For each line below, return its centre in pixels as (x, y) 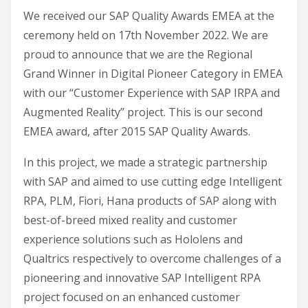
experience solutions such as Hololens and (133, 240)
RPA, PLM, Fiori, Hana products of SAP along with (150, 201)
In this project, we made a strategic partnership (145, 163)
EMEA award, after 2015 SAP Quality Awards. (137, 131)
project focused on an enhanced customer (132, 297)
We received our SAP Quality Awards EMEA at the (149, 15)
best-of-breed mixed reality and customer (130, 220)
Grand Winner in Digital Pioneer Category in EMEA (153, 73)
